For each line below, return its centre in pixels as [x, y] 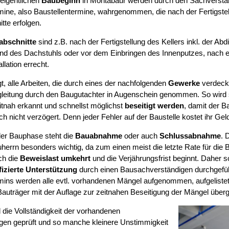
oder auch [141, 136]
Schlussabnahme [190, 136]
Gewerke [184, 83]
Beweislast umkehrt [55, 158]
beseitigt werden [154, 106]
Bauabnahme [98, 136]
